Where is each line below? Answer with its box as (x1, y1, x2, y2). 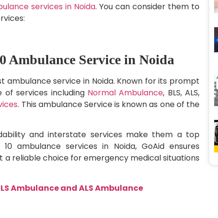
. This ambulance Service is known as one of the (18, 98, 200, 110)
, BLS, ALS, (163, 87, 200, 98)
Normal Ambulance (87, 87, 163, 98)
